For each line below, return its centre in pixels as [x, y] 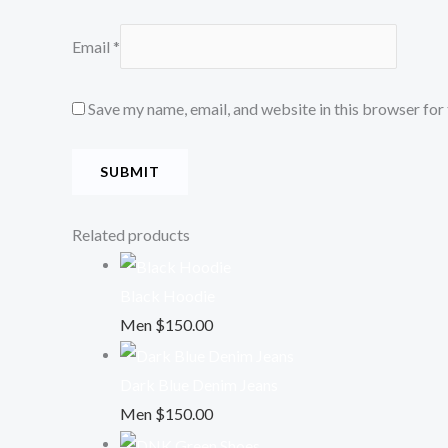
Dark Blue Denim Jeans [199, 385]
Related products [131, 235]
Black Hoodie [167, 295]
